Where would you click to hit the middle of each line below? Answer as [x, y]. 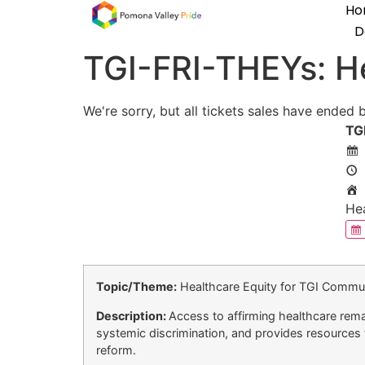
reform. [116, 350]
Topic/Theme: [136, 287]
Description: [132, 315]
